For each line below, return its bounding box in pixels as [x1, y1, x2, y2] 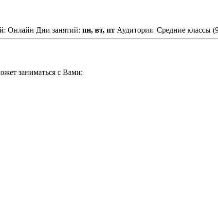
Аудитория [115, 25, 155, 34]
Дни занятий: [34, 25, 82, 34]
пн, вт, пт [82, 25, 115, 34]
